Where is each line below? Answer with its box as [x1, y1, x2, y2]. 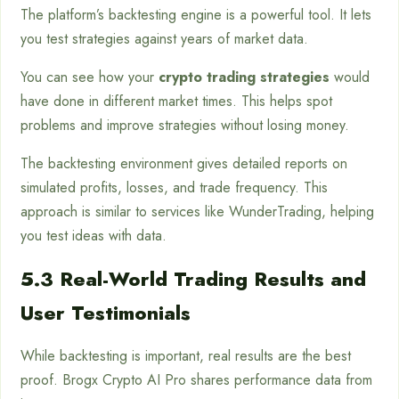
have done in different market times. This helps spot [20, 91, 332, 112]
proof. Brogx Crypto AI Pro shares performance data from [20, 370, 372, 391]
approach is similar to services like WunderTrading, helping [20, 201, 374, 223]
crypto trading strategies [159, 67, 330, 88]
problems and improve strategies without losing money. [20, 115, 349, 136]
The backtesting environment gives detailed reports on [20, 153, 347, 175]
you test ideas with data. [20, 225, 167, 247]
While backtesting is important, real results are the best [20, 346, 351, 367]
